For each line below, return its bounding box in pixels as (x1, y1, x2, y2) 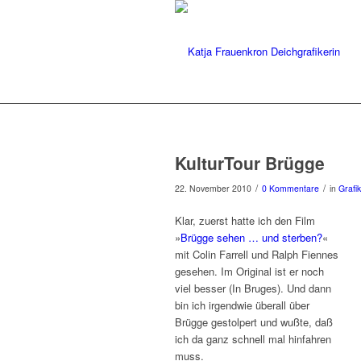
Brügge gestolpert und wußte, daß (175, 314, 333, 330)
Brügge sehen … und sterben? (180, 230, 322, 246)
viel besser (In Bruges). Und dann (175, 280, 331, 297)
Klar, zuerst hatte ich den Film (175, 213, 315, 229)
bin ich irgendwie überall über (175, 297, 309, 313)
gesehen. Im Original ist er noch (175, 263, 324, 280)
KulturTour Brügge (175, 151, 325, 175)
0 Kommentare (262, 182, 319, 194)
